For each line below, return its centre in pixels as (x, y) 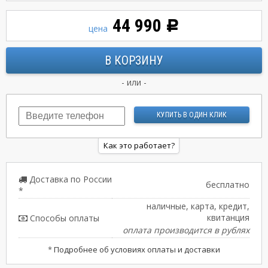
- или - (134, 83)
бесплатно (228, 185)
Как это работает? (139, 146)
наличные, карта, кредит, (198, 206)
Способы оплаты (63, 218)
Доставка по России (69, 179)
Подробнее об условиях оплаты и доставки (137, 250)
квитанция (228, 218)
